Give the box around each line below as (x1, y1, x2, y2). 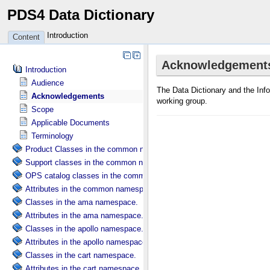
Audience (31, 78, 64, 87)
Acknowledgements (31, 92, 104, 101)
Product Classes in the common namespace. (25, 145, 183, 154)
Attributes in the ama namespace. (25, 211, 143, 220)
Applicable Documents (31, 118, 110, 127)
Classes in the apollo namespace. (25, 224, 143, 233)
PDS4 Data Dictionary (7, 7, 155, 23)
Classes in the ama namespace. (25, 198, 138, 207)
